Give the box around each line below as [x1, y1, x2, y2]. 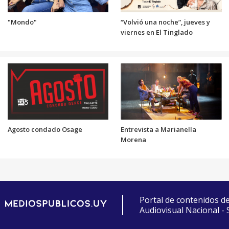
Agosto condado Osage [7, 125, 82, 134]
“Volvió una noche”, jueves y [121, 17, 210, 27]
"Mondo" [7, 17, 37, 27]
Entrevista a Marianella [121, 125, 196, 134]
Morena [121, 135, 146, 145]
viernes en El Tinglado [121, 28, 193, 37]
